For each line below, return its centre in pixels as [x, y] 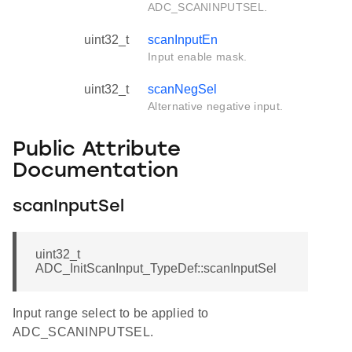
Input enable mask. [198, 57]
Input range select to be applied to [111, 313]
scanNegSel [182, 90]
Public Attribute [97, 150]
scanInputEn [183, 40]
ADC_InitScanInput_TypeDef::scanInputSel [156, 269]
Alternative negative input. [216, 106]
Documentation [95, 171]
